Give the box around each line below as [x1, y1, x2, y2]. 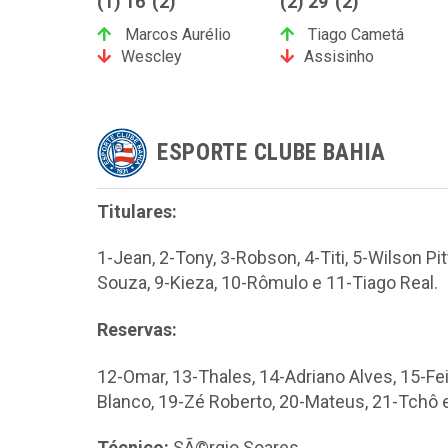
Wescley [121, 46, 182, 66]
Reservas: [97, 318, 177, 340]
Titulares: [97, 200, 177, 222]
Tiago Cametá [303, 24, 404, 44]
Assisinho [303, 46, 374, 66]
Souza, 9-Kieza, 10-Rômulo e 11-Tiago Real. [97, 272, 438, 294]
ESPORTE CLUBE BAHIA [157, 139, 387, 167]
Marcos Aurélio [121, 24, 231, 44]
